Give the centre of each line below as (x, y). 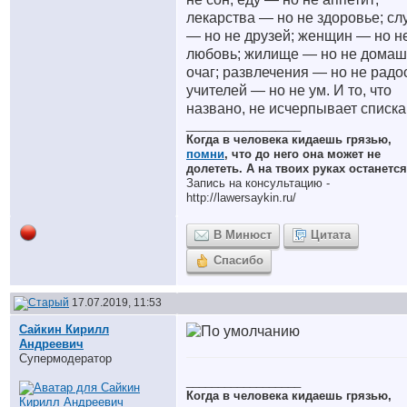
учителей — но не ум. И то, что (289, 90)
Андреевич (51, 344)
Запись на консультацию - (258, 183)
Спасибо (238, 260)
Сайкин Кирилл (64, 329)
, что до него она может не (303, 154)
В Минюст (243, 235)
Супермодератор (65, 358)
